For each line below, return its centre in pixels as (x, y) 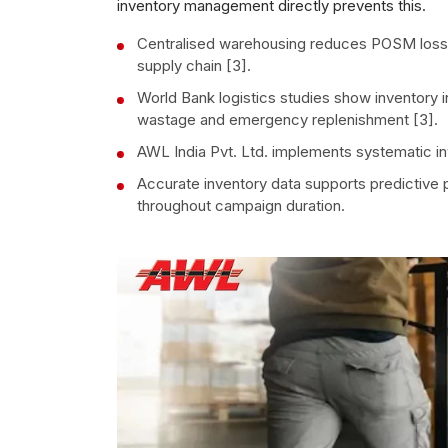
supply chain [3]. (194, 65)
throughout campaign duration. (241, 205)
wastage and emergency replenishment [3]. (287, 119)
